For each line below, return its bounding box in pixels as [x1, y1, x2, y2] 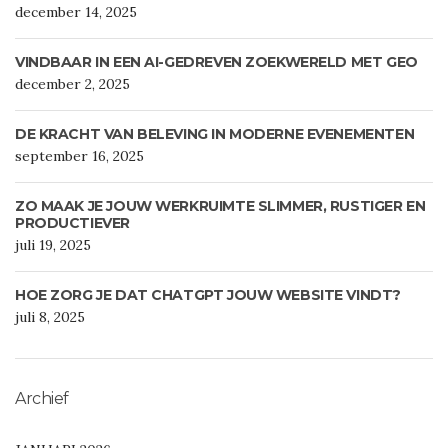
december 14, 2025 [15, 3, 137, 22]
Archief [15, 389, 69, 409]
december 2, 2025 [15, 75, 130, 94]
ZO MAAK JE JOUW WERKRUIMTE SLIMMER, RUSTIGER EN [15, 197, 426, 216]
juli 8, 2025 [15, 308, 85, 327]
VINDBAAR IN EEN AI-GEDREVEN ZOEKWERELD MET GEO [15, 53, 418, 72]
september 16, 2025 [15, 147, 144, 166]
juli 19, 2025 [15, 236, 91, 255]
